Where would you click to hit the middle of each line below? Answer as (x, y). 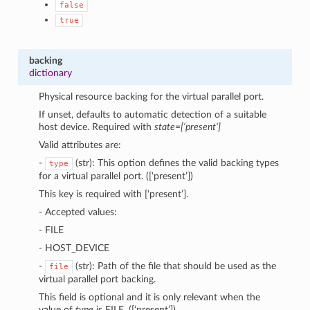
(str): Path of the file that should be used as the (175, 266)
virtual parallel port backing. (98, 279)
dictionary (50, 73)
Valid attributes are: (80, 145)
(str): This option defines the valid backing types (176, 163)
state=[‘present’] (188, 127)
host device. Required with (97, 127)
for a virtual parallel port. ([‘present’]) (116, 176)
